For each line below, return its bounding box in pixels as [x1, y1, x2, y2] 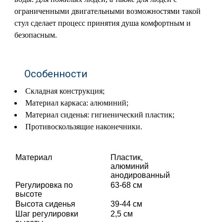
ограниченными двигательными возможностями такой [14, 7, 201, 15]
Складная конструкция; [25, 87, 105, 95]
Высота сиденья [15, 200, 76, 208]
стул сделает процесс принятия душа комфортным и [14, 19, 191, 27]
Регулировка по [15, 181, 73, 189]
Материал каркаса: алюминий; [25, 99, 129, 107]
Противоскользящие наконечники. [25, 122, 143, 131]
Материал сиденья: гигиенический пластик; [25, 111, 175, 119]
